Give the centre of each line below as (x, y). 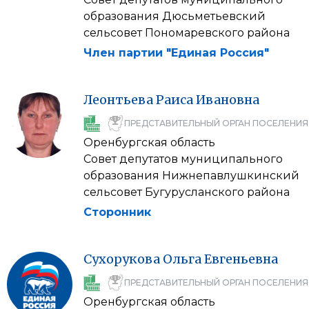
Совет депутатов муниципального (183, 159)
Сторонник (117, 212)
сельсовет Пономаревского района (187, 33)
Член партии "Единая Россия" (176, 53)
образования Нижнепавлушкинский (191, 176)
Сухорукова (122, 259)
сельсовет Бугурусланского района (187, 192)
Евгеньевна (241, 259)
